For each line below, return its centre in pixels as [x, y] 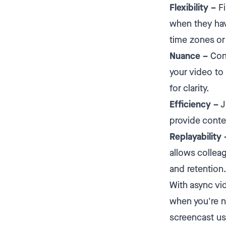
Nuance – [189, 56]
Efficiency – [194, 105]
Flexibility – [193, 8]
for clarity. [189, 89]
